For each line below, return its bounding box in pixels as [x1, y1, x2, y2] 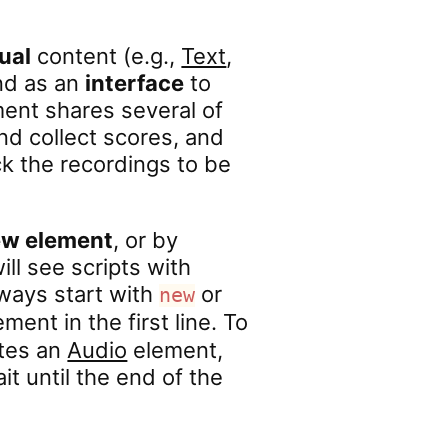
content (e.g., [31, 43, 182, 69]
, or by [113, 227, 179, 253]
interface [85, 70, 185, 96]
